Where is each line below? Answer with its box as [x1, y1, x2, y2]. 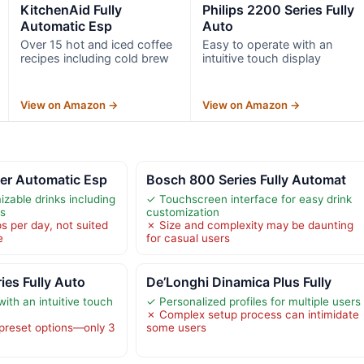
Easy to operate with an [202, 37, 333, 51]
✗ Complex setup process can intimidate [145, 307, 359, 321]
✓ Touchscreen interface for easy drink [145, 192, 352, 206]
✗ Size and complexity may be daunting [145, 218, 353, 232]
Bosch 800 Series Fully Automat [145, 171, 346, 188]
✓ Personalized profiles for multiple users [145, 294, 361, 308]
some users [145, 320, 206, 334]
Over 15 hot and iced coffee [19, 37, 172, 51]
